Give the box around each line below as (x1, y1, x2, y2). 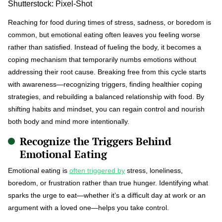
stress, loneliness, (125, 166, 183, 174)
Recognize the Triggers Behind (20, 134, 171, 148)
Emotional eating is (8, 166, 69, 174)
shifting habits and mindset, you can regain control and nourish (8, 105, 205, 113)
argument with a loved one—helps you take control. (8, 203, 169, 212)
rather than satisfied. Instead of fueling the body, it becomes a (8, 43, 201, 51)
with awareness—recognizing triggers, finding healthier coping (8, 80, 202, 88)
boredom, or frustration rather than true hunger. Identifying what (8, 178, 208, 187)
